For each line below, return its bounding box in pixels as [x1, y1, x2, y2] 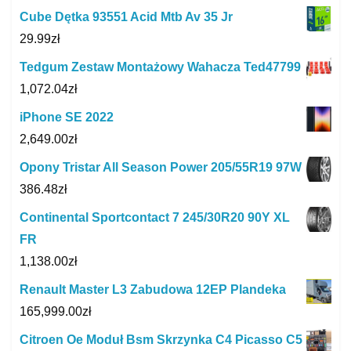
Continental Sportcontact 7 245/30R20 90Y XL [20, 211, 290, 225]
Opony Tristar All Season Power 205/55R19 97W [20, 161, 302, 175]
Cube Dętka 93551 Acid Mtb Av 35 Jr [20, 10, 233, 24]
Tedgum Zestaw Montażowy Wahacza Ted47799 [20, 60, 301, 74]
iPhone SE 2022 [20, 110, 114, 125]
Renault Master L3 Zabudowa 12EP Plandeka [20, 283, 286, 297]
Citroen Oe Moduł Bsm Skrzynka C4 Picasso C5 [20, 333, 302, 347]
